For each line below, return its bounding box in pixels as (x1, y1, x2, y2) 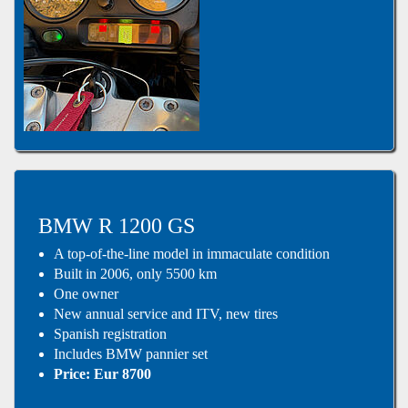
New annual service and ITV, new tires (54, 306, 279, 322)
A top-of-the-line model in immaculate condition (54, 246, 331, 262)
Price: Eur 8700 (54, 366, 152, 382)
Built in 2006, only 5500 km (54, 266, 218, 282)
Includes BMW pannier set (54, 346, 209, 362)
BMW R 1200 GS (37, 213, 195, 238)
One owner (54, 286, 119, 302)
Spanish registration (54, 326, 168, 342)
